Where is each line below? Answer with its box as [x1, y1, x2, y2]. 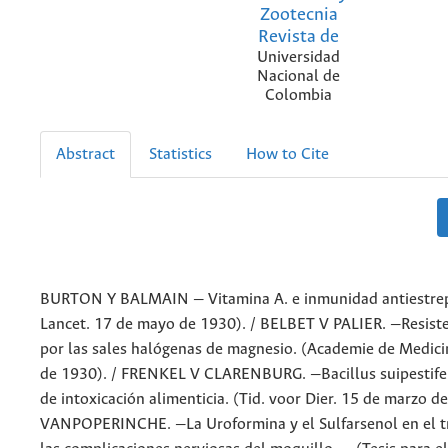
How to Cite [246, 145, 329, 163]
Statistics [149, 145, 212, 163]
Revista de [258, 26, 339, 47]
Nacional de [257, 67, 340, 85]
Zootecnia [259, 4, 338, 25]
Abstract [56, 145, 115, 163]
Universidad [257, 48, 340, 66]
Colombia [265, 86, 332, 104]
